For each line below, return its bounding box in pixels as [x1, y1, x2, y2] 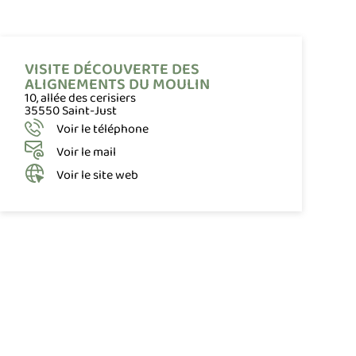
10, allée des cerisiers [25, 86, 137, 110]
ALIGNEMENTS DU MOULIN [25, 70, 211, 99]
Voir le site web [56, 163, 139, 187]
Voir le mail [56, 140, 117, 164]
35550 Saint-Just [25, 99, 118, 122]
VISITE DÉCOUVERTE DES [25, 55, 200, 83]
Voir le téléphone [56, 117, 149, 141]
